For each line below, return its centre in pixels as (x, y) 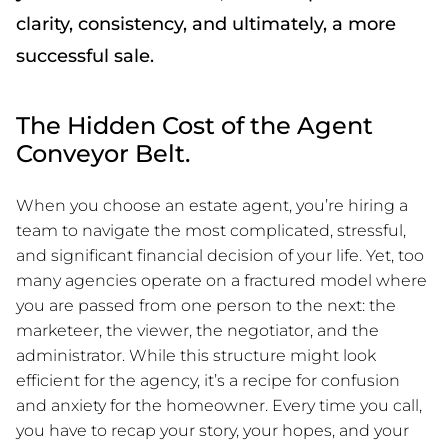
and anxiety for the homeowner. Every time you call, (219, 405)
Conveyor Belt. (103, 153)
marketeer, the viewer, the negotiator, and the (197, 330)
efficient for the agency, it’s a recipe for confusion (208, 380)
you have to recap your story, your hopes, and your (212, 430)
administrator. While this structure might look (196, 355)
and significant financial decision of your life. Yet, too (220, 255)
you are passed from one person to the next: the (206, 305)
